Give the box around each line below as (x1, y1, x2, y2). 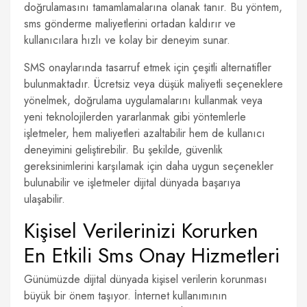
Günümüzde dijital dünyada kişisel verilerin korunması (24, 271, 267, 287)
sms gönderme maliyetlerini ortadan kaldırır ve (24, 16, 236, 32)
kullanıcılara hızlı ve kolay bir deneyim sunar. (24, 32, 230, 48)
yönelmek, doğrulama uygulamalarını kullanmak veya (24, 93, 262, 108)
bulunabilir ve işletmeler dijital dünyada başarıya (24, 175, 241, 191)
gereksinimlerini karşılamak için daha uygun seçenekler (24, 158, 273, 174)
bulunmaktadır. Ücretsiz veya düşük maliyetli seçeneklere (24, 76, 283, 92)
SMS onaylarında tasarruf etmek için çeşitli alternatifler (24, 60, 271, 75)
